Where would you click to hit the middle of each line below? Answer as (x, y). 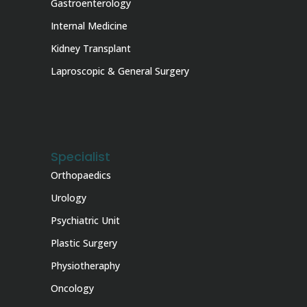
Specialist (81, 157)
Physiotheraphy (85, 266)
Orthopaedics (81, 175)
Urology (69, 198)
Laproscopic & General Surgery (120, 71)
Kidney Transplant (91, 48)
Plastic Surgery (84, 243)
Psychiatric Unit (85, 220)
